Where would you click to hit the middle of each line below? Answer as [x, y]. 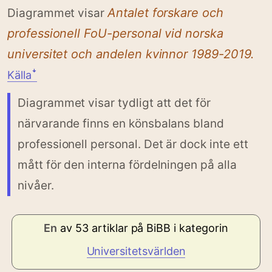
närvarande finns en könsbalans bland [121, 123]
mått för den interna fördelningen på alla [127, 165]
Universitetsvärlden [136, 251]
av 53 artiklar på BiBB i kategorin [143, 228]
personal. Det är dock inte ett [169, 144]
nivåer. [36, 185]
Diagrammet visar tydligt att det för [114, 103]
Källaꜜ [22, 75]
